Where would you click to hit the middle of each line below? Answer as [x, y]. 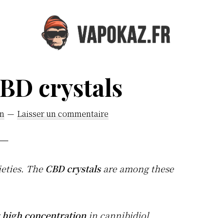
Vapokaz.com [77, 59]
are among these [137, 169]
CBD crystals [73, 169]
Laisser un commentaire [63, 114]
